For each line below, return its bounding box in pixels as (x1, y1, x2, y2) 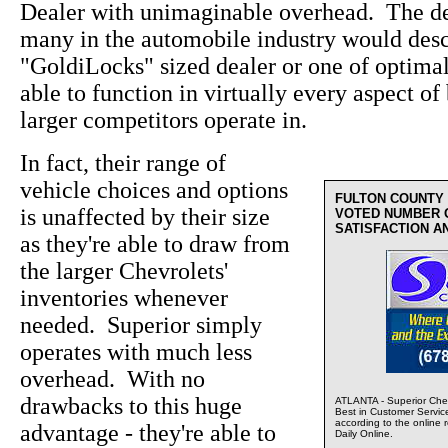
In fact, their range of (20, 150, 226, 177)
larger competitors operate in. (20, 107, 313, 134)
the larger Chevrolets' (20, 258, 228, 285)
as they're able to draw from (20, 231, 290, 258)
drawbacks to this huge (20, 393, 242, 420)
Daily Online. (335, 428, 399, 440)
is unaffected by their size (20, 204, 270, 231)
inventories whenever (20, 285, 228, 312)
